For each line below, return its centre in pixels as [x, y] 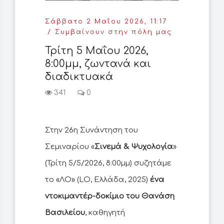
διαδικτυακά [79, 77]
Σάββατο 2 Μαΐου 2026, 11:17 [106, 22]
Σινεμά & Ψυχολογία [134, 147]
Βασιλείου [65, 213]
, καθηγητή [105, 213]
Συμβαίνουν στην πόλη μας [113, 32]
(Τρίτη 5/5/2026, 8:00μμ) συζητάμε [108, 163]
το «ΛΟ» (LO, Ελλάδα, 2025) [97, 180]
